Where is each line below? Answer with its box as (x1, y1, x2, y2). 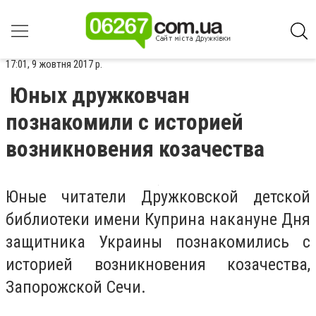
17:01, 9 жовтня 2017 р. (6, 58, 102, 71)
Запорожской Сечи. (6, 277, 146, 297)
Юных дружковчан (10, 82, 190, 109)
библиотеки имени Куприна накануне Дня (6, 209, 310, 229)
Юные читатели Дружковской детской (6, 187, 310, 207)
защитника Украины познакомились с (6, 232, 310, 252)
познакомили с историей (6, 109, 243, 135)
